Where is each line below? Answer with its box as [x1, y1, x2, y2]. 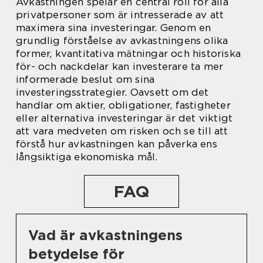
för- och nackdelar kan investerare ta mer [16, 60, 224, 72]
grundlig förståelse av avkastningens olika [16, 34, 228, 46]
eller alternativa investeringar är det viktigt [16, 112, 233, 124]
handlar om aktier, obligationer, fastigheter [16, 99, 231, 111]
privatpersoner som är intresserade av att [16, 8, 224, 21]
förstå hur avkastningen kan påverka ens [16, 137, 217, 150]
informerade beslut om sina [16, 73, 155, 85]
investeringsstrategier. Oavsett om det [16, 86, 209, 98]
